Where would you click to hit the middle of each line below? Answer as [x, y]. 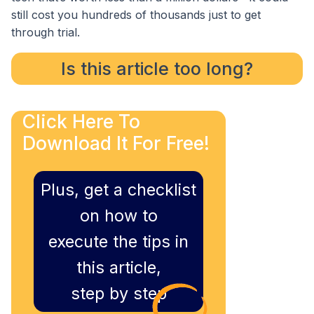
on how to [118, 215]
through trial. [46, 32]
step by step [118, 293]
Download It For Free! [116, 143]
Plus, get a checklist [118, 189]
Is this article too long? [157, 68]
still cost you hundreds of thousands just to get [136, 14]
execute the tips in [118, 241]
